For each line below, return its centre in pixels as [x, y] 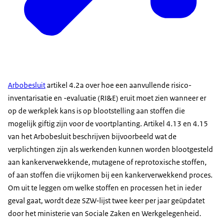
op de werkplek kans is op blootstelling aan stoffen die [96, 111]
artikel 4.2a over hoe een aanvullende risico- [118, 85]
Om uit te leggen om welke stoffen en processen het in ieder [105, 188]
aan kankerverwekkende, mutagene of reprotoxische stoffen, [107, 162]
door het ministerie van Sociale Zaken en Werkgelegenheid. [105, 214]
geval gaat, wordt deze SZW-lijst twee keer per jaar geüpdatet [106, 201]
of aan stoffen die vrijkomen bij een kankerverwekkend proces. [110, 175]
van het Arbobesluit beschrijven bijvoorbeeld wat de [92, 137]
